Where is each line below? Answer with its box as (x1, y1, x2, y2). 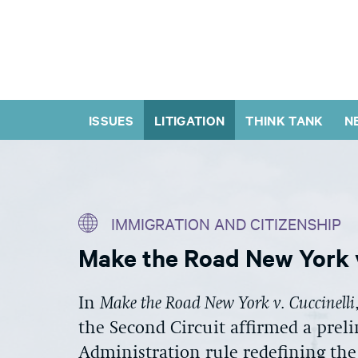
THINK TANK (245, 111, 324, 129)
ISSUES (89, 111, 134, 129)
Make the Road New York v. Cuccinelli (100, 295, 355, 312)
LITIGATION (154, 111, 225, 129)
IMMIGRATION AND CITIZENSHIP (111, 213, 341, 233)
